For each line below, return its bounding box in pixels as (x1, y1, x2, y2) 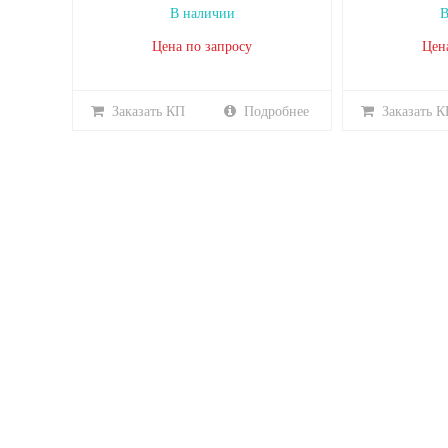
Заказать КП (111, 104, 185, 119)
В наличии (169, 6, 235, 21)
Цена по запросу (152, 39, 252, 54)
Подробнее (244, 104, 309, 119)
